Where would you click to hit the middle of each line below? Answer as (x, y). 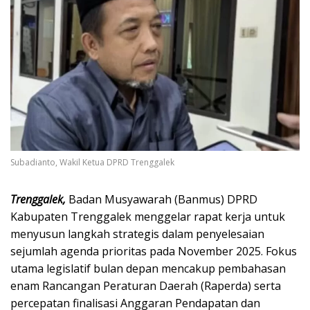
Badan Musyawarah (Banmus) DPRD (163, 200)
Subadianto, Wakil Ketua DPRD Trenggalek (92, 163)
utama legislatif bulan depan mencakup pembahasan (148, 269)
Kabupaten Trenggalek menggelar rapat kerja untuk (148, 217)
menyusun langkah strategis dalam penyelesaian (137, 234)
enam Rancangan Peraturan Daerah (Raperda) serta (146, 286)
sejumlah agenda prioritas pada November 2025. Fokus (154, 252)
